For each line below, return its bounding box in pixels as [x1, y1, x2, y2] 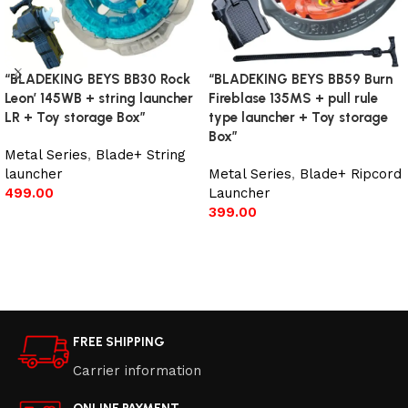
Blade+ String [96, 147, 186, 164]
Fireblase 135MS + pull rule [209, 90, 378, 107]
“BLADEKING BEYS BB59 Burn [209, 71, 393, 88]
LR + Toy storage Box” [5, 109, 146, 127]
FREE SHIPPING [73, 334, 165, 351]
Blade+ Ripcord [300, 166, 402, 183]
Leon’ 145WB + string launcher [5, 90, 193, 107]
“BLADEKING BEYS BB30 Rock [5, 71, 190, 88]
